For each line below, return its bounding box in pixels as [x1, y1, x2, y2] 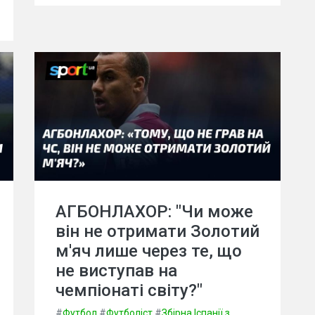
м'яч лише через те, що [56, 240, 242, 261]
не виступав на [56, 260, 177, 281]
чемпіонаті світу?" [56, 280, 202, 300]
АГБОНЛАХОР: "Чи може [56, 201, 253, 221]
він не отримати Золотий [56, 221, 259, 241]
